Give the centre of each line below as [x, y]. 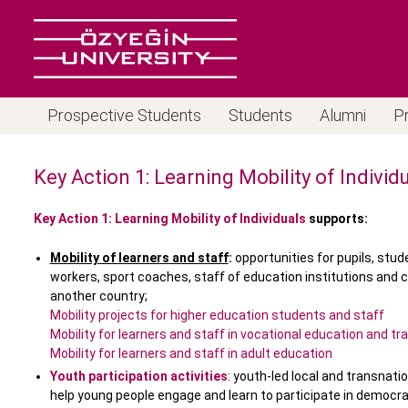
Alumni [343, 115]
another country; [98, 296]
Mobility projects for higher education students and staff [217, 316]
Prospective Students [124, 115]
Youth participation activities [138, 377]
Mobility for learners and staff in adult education [191, 354]
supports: [337, 219]
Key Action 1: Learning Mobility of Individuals [170, 219]
